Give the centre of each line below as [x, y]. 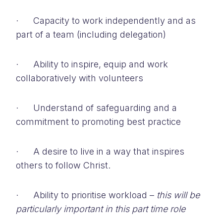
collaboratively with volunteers [80, 78]
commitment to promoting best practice [98, 121]
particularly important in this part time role [101, 209]
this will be [178, 195]
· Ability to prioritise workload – [86, 195]
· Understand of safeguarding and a [96, 108]
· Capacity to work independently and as [106, 20]
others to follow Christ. [63, 165]
